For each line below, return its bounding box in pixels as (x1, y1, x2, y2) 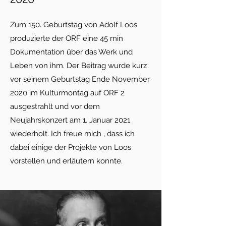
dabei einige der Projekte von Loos (10, 143, 131, 152)
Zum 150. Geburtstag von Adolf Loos (10, 20, 137, 29)
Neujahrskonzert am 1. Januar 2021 (10, 116, 130, 125)
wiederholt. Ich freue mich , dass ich (10, 129, 135, 138)
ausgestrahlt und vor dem (10, 102, 100, 111)
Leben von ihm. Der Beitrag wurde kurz (10, 61, 147, 70)
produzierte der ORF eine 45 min (10, 34, 123, 43)
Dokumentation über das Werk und (10, 47, 133, 56)
